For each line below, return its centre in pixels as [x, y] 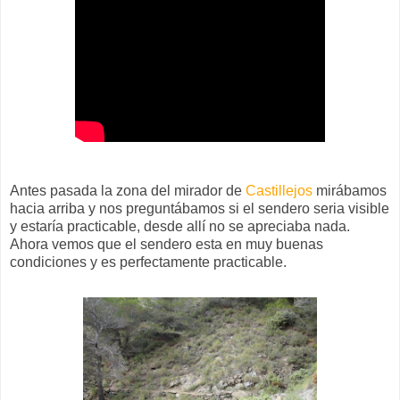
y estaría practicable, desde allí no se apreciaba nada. [180, 226]
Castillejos [279, 190]
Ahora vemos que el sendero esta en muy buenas [167, 244]
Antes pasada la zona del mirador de [128, 190]
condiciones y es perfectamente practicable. [148, 262]
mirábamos [350, 190]
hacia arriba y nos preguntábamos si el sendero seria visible [200, 208]
